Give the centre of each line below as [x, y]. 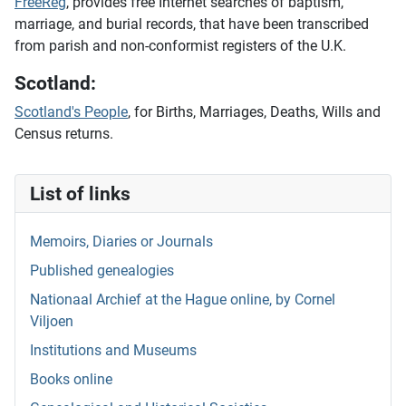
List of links [80, 194]
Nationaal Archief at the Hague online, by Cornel [183, 300]
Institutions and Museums [113, 351]
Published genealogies [102, 271]
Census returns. [64, 134]
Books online [71, 380]
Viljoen [52, 322]
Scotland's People [71, 112]
